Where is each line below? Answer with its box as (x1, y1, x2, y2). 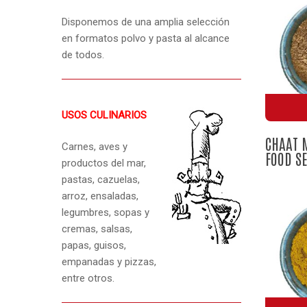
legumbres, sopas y (62, 206, 150, 219)
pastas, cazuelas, (62, 173, 140, 186)
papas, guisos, (62, 239, 127, 252)
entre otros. (62, 272, 115, 285)
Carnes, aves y (62, 140, 128, 153)
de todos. (62, 49, 105, 62)
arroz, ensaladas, (62, 190, 139, 203)
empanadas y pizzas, (62, 256, 157, 269)
